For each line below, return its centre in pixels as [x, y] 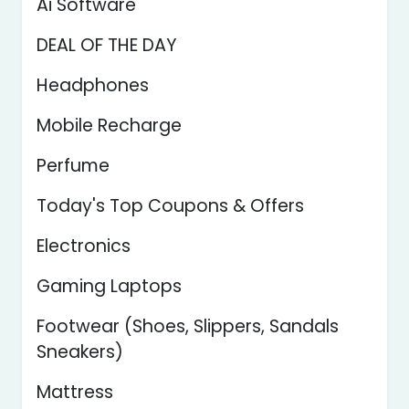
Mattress [75, 392]
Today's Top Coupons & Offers [170, 206]
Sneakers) [80, 352]
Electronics [84, 246]
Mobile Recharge [109, 126]
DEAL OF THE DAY [107, 45]
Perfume [73, 166]
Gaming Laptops [109, 286]
